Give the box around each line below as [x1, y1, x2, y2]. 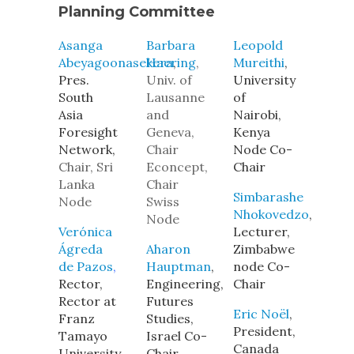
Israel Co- [145, 328, 207, 344]
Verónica [58, 224, 112, 239]
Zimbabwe [233, 241, 296, 257]
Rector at [58, 293, 116, 309]
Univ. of [145, 72, 192, 88]
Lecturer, [233, 224, 291, 239]
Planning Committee [58, 3, 215, 21]
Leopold [233, 37, 284, 53]
